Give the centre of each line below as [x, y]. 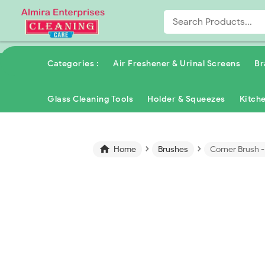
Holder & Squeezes [186, 99]
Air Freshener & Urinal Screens [177, 64]
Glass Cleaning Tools [90, 99]
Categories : [73, 64]
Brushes [173, 149]
